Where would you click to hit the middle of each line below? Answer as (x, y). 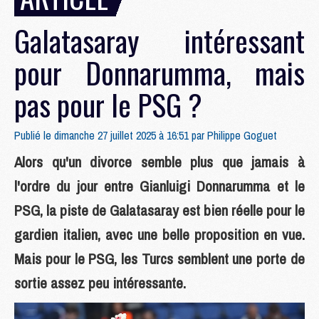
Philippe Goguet (242, 135)
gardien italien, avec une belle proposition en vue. (159, 235)
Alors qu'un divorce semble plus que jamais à (159, 162)
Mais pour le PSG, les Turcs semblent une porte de (159, 259)
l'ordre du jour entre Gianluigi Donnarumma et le (159, 186)
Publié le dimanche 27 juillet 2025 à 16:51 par (111, 135)
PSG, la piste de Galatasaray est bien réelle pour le (159, 210)
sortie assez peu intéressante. (100, 283)
